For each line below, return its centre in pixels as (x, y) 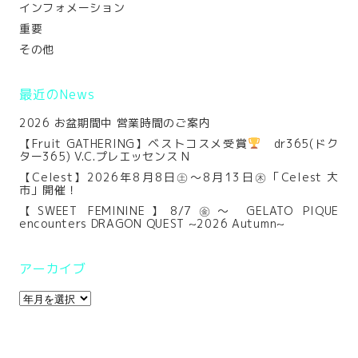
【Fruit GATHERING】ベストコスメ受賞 (134, 143)
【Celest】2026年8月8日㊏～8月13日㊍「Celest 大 (179, 177)
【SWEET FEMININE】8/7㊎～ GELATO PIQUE (179, 211)
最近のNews (57, 94)
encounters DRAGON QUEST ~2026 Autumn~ (152, 223)
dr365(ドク (300, 143)
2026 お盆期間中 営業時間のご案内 (115, 123)
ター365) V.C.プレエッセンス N (105, 156)
